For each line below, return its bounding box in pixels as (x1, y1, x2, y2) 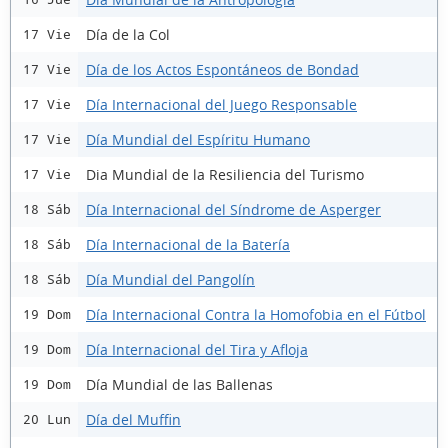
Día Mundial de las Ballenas (86, 374, 273, 394)
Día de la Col (86, 24, 170, 44)
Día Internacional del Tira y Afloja (86, 339, 308, 359)
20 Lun (23, 412, 71, 427)
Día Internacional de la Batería (86, 234, 290, 254)
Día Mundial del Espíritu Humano (86, 129, 310, 149)
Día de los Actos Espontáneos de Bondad (86, 59, 359, 79)
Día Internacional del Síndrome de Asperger (86, 199, 381, 219)
